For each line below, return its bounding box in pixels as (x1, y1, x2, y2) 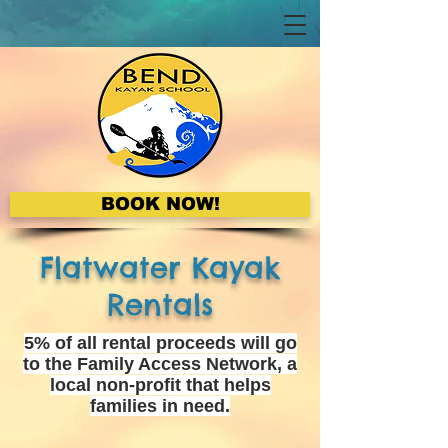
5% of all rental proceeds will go (23, 333, 297, 353)
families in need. (90, 396, 230, 416)
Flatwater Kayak (40, 249, 280, 286)
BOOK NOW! (100, 194, 220, 214)
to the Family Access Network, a (23, 354, 297, 374)
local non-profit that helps (49, 375, 271, 395)
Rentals (107, 286, 213, 323)
